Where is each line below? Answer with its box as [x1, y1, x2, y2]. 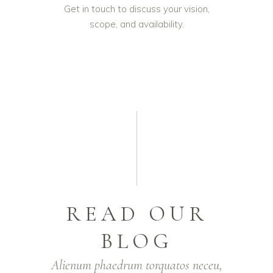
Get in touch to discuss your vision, [63, 3, 210, 15]
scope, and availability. [89, 18, 184, 30]
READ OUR [65, 201, 208, 227]
